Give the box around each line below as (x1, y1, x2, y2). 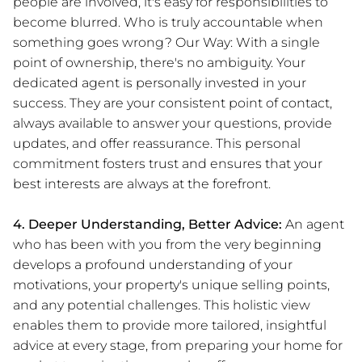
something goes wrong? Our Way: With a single (13, 34, 320, 50)
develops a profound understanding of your (13, 256, 293, 272)
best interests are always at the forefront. (13, 175, 271, 192)
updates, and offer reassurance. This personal (13, 135, 301, 151)
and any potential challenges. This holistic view (13, 297, 310, 313)
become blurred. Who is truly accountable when (13, 14, 323, 30)
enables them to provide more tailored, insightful (13, 317, 326, 333)
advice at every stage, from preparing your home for (13, 337, 343, 353)
